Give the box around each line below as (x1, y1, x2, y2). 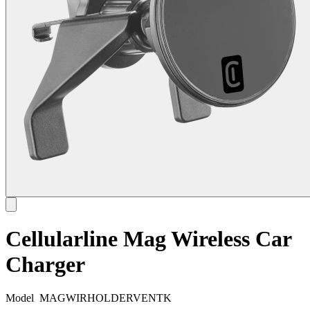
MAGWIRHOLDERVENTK (39, 292, 172, 304)
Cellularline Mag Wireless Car (6, 226, 291, 252)
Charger (6, 252, 85, 277)
